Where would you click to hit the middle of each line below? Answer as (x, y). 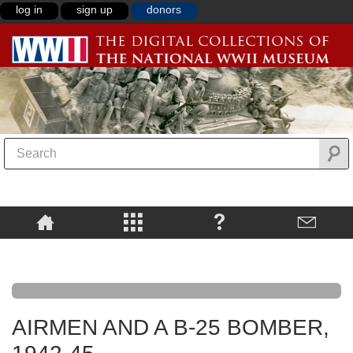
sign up (95, 9)
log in (29, 9)
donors (164, 9)
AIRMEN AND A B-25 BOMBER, (171, 328)
